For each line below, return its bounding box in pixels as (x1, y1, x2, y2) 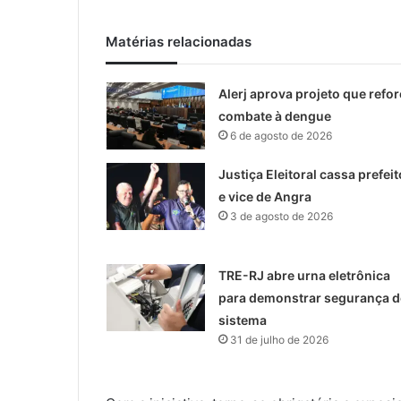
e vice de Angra (218, 188, 311, 204)
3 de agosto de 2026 (229, 209, 333, 223)
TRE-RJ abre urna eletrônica (218, 267, 390, 283)
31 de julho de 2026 (229, 332, 328, 346)
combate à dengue (218, 107, 331, 124)
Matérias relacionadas (106, 32, 252, 50)
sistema (218, 311, 267, 328)
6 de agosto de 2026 (229, 128, 332, 142)
